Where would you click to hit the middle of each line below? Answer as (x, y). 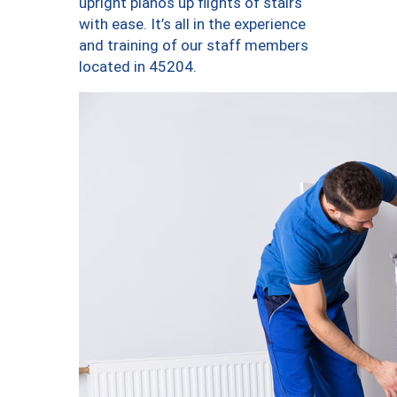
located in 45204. (138, 66)
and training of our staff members (194, 45)
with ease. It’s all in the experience (192, 23)
